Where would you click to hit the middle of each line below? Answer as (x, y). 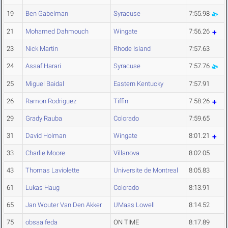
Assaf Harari (43, 66)
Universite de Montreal (146, 170)
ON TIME (126, 222)
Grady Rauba (44, 119)
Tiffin (121, 101)
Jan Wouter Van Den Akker (64, 205)
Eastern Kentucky (138, 84)
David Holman (46, 136)
